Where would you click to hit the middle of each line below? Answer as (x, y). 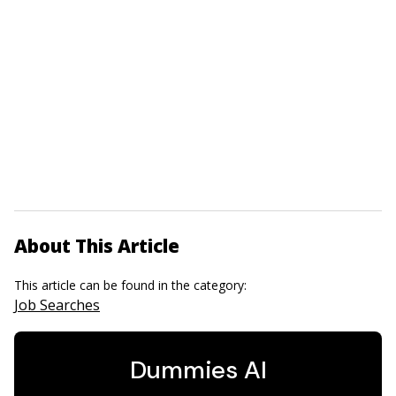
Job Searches (57, 305)
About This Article (97, 246)
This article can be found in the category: (132, 285)
